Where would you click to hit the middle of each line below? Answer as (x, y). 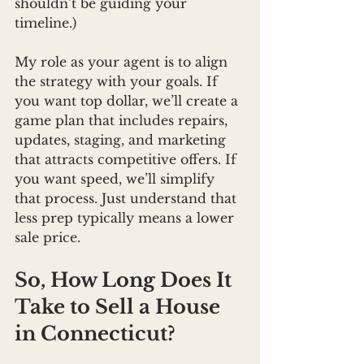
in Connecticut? (95, 334)
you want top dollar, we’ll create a (128, 101)
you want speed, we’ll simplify (117, 179)
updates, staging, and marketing (122, 140)
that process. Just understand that (128, 199)
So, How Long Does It (126, 280)
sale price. (48, 238)
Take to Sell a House (120, 307)
